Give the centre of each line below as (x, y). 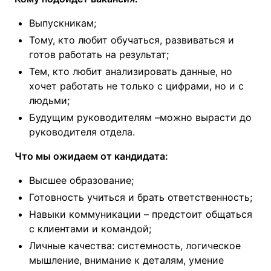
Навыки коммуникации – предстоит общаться (141, 214)
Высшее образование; (81, 180)
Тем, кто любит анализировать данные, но (131, 71)
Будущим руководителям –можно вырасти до (140, 117)
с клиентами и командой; (90, 229)
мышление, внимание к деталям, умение (126, 260)
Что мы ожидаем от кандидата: (91, 156)
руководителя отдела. (82, 132)
